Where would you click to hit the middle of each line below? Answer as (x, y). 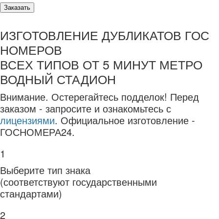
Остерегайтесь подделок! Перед (125, 97)
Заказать (17, 8)
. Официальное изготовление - (125, 120)
